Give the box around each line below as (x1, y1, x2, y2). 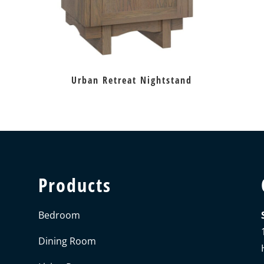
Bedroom (38, 208, 80, 222)
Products (38, 171, 111, 197)
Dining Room (38, 234, 96, 247)
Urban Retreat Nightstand (71, 74, 192, 87)
